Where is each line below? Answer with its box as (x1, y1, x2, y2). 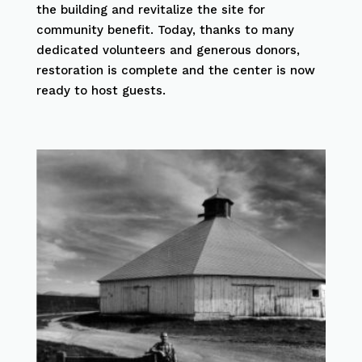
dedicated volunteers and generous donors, (36, 42, 300, 57)
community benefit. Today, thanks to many (36, 22, 294, 37)
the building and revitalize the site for (36, 2, 265, 17)
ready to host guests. (36, 82, 166, 98)
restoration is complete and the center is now (36, 62, 315, 78)
